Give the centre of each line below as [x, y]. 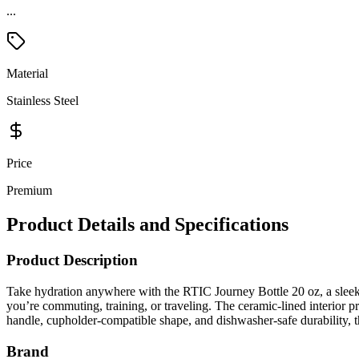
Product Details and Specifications [147, 225]
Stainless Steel [42, 101]
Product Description [72, 260]
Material [27, 74]
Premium [29, 191]
